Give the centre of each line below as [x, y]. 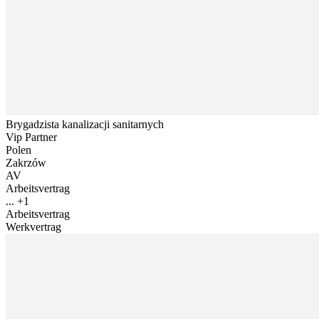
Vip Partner [31, 137]
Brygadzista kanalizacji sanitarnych [85, 124]
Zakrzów [26, 162]
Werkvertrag [33, 226]
